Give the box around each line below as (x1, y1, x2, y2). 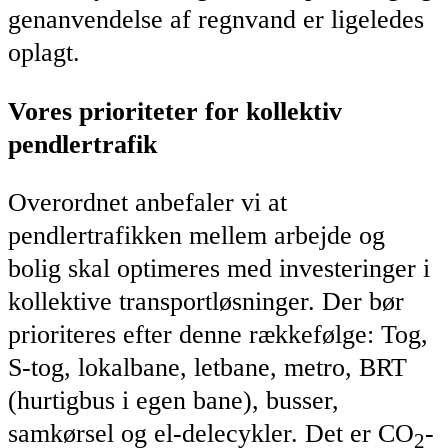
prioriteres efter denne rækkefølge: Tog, (8, 320, 428, 350)
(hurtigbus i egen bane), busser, (8, 386, 339, 416)
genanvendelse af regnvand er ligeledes (8, 5, 424, 35)
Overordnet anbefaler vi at (8, 188, 287, 218)
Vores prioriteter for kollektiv (8, 96, 342, 126)
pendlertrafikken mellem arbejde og (8, 221, 385, 251)
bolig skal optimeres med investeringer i (8, 254, 430, 284)
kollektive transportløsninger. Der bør (8, 287, 404, 317)
